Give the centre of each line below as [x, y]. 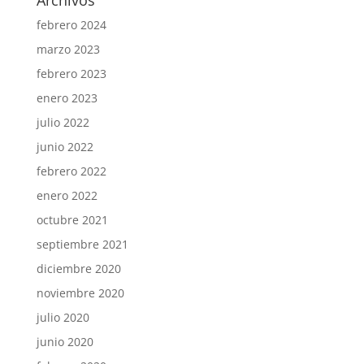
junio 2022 [65, 146]
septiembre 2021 [82, 244]
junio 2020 [65, 341]
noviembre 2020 [80, 292]
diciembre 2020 [78, 268]
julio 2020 [63, 317]
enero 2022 [67, 195]
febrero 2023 [71, 73]
